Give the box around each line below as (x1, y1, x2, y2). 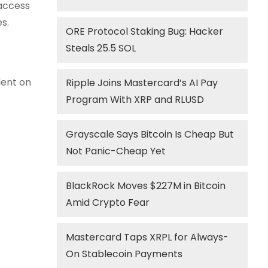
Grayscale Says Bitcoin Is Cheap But (66, 127, 234, 141)
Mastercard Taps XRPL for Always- (66, 230, 229, 244)
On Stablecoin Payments (66, 247, 183, 261)
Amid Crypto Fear (66, 196, 150, 209)
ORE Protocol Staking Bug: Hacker (66, 25, 224, 38)
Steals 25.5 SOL (66, 41, 136, 55)
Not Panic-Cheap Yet (66, 144, 166, 158)
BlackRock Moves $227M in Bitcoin (66, 179, 226, 193)
